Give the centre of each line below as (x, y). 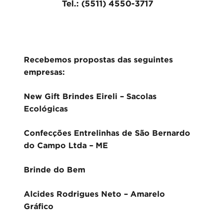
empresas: (44, 72)
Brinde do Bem (55, 169)
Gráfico (39, 206)
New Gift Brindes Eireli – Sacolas (90, 96)
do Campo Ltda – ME (66, 145)
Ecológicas (46, 109)
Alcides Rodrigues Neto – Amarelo (94, 194)
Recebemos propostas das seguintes (98, 59)
